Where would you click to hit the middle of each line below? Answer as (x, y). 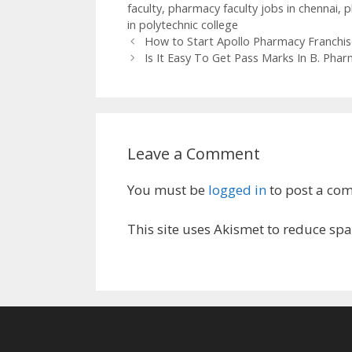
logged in (237, 189)
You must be (168, 189)
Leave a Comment (194, 153)
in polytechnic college (183, 24)
